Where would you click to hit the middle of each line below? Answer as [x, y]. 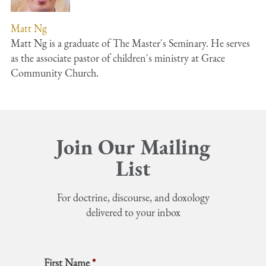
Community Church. [55, 72]
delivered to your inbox [133, 212]
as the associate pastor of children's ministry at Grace [118, 58]
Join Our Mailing [133, 147]
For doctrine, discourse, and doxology [133, 197]
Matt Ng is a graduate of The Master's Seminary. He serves [130, 43]
